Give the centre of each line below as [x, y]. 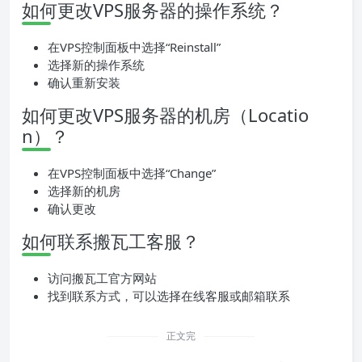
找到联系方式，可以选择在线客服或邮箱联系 [169, 296]
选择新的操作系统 [96, 65]
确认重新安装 [84, 83]
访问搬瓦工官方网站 [102, 278]
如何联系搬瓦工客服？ [111, 241]
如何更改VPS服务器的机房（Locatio [165, 115]
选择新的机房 [84, 191]
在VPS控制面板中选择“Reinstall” [134, 47]
